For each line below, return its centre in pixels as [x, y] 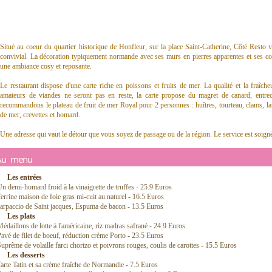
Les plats [21, 216]
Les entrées [25, 177]
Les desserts [26, 255]
